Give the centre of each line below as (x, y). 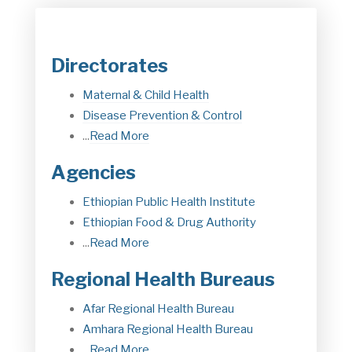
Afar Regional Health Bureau (158, 309)
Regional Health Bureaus (163, 280)
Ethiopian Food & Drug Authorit (166, 223)
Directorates (110, 66)
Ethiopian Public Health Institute (169, 202)
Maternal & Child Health (146, 95)
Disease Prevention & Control (162, 116)
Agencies (93, 173)
